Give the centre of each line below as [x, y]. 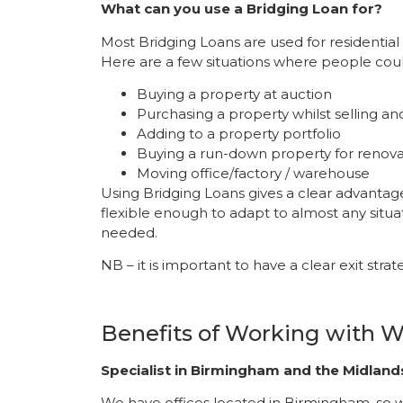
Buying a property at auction [234, 94]
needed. [129, 232]
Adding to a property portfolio [239, 133]
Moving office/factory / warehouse [253, 173]
